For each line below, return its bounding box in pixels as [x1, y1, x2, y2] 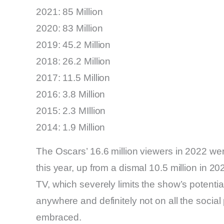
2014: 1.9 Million [36, 121, 105, 132]
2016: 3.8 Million [36, 88, 105, 99]
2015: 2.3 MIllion [36, 105, 106, 116]
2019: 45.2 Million [36, 39, 111, 50]
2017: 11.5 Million [36, 72, 110, 83]
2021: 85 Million [36, 6, 103, 17]
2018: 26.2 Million [36, 55, 111, 66]
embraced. [36, 211, 82, 222]
